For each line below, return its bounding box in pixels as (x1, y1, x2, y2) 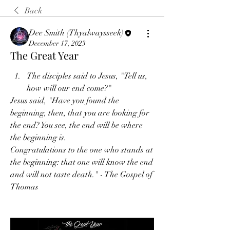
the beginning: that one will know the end (10, 157, 153, 168)
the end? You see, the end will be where (10, 120, 143, 131)
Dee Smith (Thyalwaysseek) (29, 28, 123, 38)
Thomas (10, 182, 39, 193)
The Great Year (10, 48, 79, 63)
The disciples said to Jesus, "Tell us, (27, 71, 147, 82)
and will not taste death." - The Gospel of (10, 169, 152, 180)
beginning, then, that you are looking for (10, 108, 149, 119)
